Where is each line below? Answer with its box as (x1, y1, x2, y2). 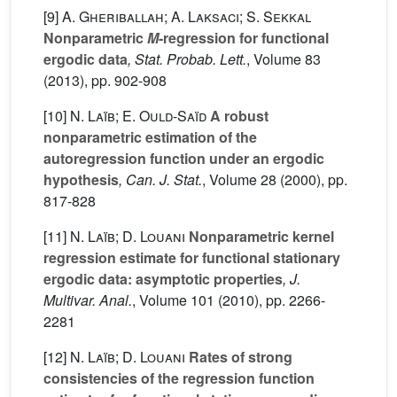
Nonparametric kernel (185, 226, 334, 246)
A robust (206, 105, 269, 126)
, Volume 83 (246, 49, 321, 69)
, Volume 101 (132, 290, 214, 310)
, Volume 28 (202, 169, 276, 190)
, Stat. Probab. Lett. (128, 49, 246, 69)
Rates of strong (185, 346, 292, 367)
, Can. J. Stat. (119, 169, 202, 190)
